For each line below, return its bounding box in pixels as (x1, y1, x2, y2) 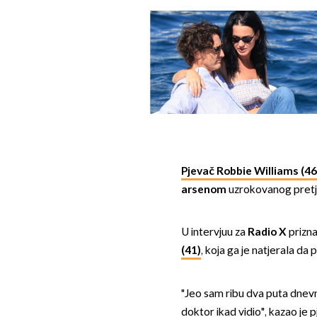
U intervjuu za (180, 226, 248, 240)
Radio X (247, 226, 287, 240)
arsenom (180, 183, 226, 197)
